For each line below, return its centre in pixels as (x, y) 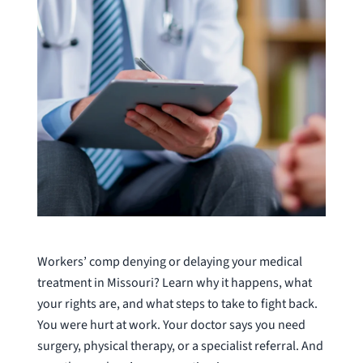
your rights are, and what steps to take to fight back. (177, 304)
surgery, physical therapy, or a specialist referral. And (180, 346)
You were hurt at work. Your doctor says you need (171, 325)
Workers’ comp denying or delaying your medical (169, 262)
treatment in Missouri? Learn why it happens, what (174, 283)
